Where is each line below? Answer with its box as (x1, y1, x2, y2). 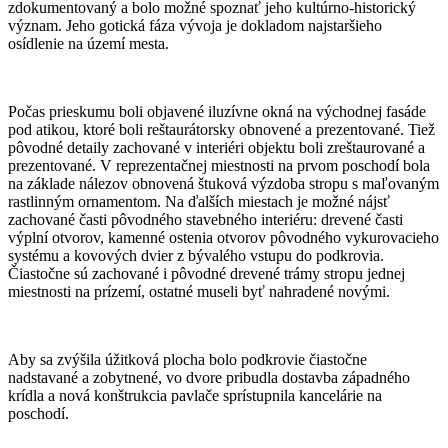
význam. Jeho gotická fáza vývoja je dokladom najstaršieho (8, 16, 382, 34)
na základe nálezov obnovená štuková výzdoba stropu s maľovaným (8, 174, 439, 192)
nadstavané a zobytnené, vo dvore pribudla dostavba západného (8, 368, 410, 386)
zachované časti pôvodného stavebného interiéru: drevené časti (8, 210, 403, 228)
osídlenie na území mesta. (8, 34, 169, 52)
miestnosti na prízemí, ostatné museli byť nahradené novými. (8, 282, 390, 300)
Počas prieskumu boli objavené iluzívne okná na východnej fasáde (8, 102, 426, 120)
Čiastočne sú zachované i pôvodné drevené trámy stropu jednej (8, 264, 405, 282)
